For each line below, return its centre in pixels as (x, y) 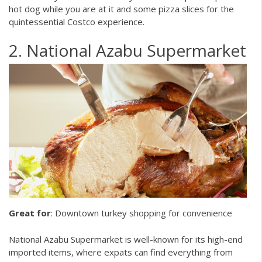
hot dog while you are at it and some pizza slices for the (121, 9)
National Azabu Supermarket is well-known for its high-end (126, 239)
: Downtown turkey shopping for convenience (142, 213)
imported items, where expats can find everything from (121, 252)
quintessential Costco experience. (78, 22)
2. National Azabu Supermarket (127, 50)
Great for (30, 213)
